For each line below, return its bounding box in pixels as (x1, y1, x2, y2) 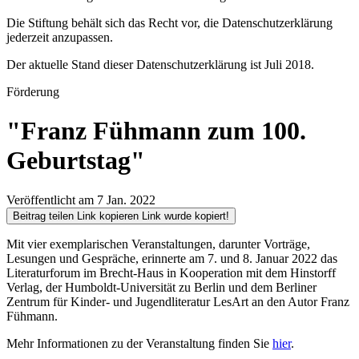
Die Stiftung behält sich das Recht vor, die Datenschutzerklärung (6, 16, 333, 30)
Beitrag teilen (13, 209, 77, 222)
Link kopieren (77, 209, 142, 222)
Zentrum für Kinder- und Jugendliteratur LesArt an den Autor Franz (6, 294, 349, 309)
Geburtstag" (6, 146, 145, 175)
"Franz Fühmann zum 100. (6, 116, 306, 146)
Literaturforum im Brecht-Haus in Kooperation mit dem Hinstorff (6, 265, 336, 280)
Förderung (6, 85, 59, 99)
